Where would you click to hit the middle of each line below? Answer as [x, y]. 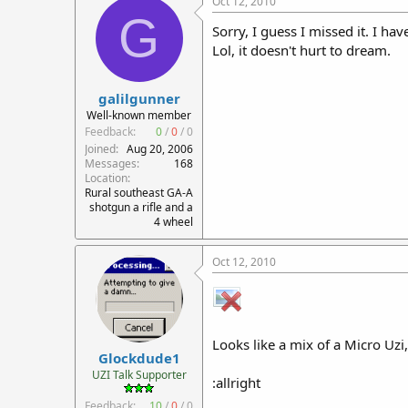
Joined [100, 148]
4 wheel [173, 221]
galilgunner [139, 98]
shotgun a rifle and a [141, 207]
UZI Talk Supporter [139, 375]
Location [106, 178]
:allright [236, 382]
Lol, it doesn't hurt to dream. [301, 50]
